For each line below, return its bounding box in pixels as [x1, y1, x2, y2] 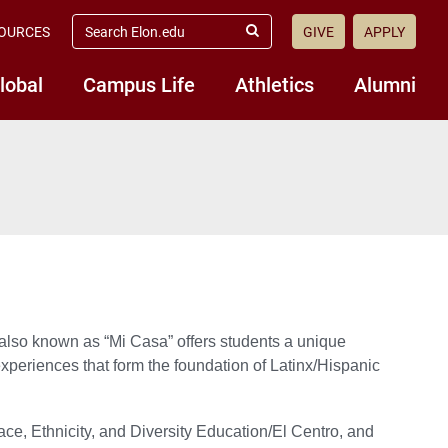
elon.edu [71, 29, 128, 47]
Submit [250, 31, 295, 47]
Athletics [235, 71, 314, 97]
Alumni [354, 71, 416, 97]
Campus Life [83, 71, 195, 97]
